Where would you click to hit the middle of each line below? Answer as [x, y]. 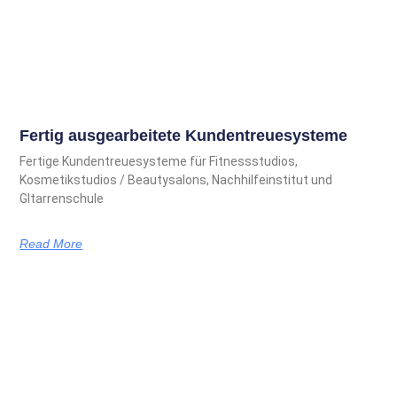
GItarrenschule [62, 198]
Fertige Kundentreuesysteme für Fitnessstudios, [159, 161]
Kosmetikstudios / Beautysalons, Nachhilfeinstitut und [176, 179]
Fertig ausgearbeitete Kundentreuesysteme [184, 135]
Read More [51, 243]
